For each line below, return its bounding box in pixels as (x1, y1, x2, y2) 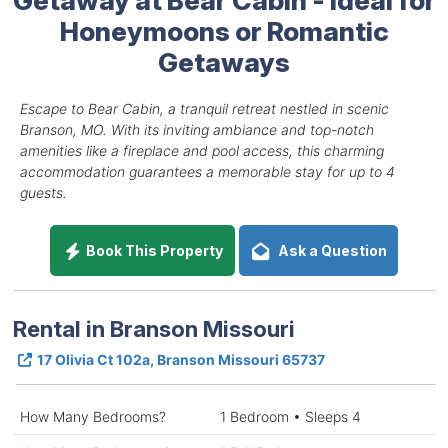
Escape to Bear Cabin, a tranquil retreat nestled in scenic (19, 99, 389, 117)
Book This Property (83, 241, 223, 259)
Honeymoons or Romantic (59, 14, 389, 47)
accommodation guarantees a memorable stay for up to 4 (19, 162, 395, 180)
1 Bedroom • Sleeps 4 (219, 407, 361, 425)
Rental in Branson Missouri (12, 314, 295, 342)
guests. (19, 183, 67, 201)
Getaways (158, 45, 290, 78)
